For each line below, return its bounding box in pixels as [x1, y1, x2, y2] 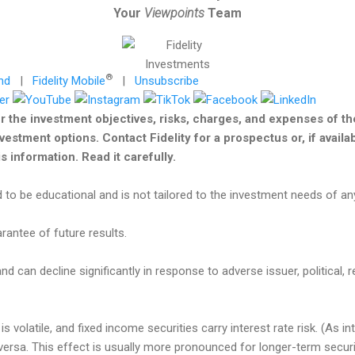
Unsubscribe [135, 73, 199, 88]
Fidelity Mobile [32, 73, 105, 88]
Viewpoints [144, 5, 204, 21]
